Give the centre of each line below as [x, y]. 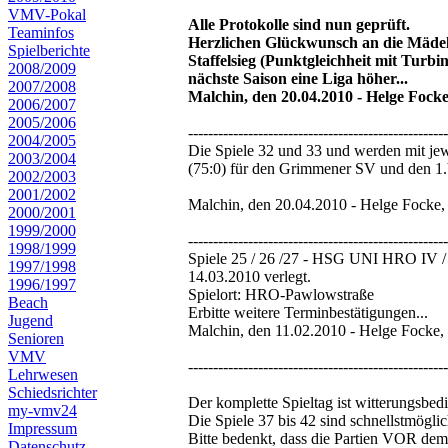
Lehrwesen [43, 374]
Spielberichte [49, 50]
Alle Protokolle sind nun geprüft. [299, 24]
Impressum [42, 428]
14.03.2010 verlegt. [249, 276]
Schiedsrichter [52, 392]
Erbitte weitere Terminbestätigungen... [308, 312]
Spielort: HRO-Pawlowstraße [281, 294]
